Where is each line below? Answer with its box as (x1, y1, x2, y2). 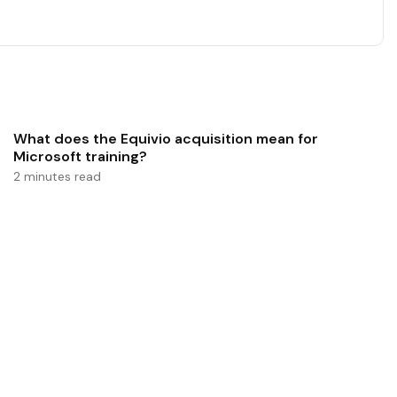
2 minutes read (12, 168, 101, 185)
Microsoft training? (12, 147, 147, 167)
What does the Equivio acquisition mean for (12, 129, 318, 149)
